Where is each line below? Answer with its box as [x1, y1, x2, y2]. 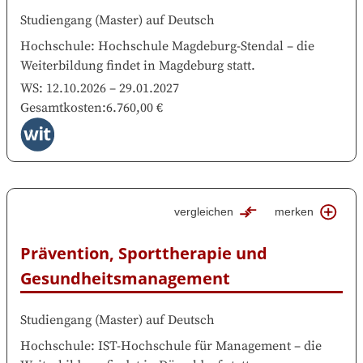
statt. [227, 57, 255, 74]
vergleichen [174, 205, 234, 219]
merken [275, 205, 314, 219]
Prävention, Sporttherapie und [20, 242, 267, 265]
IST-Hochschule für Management [98, 338, 291, 355]
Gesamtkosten [20, 99, 102, 116]
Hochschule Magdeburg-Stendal [98, 37, 284, 54]
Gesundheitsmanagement [20, 267, 230, 290]
